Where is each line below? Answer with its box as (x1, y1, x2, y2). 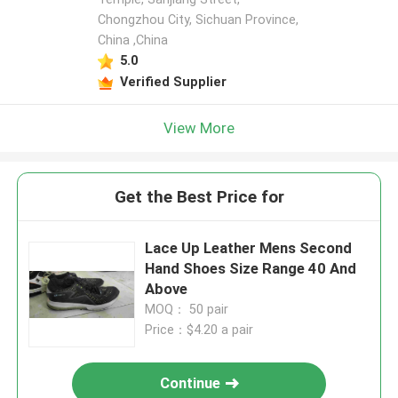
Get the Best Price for (114, 187, 284, 208)
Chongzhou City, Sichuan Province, (97, 12, 298, 28)
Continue (160, 374, 221, 393)
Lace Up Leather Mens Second (145, 239, 353, 258)
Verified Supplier (119, 74, 227, 89)
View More (163, 118, 235, 137)
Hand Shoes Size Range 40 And (145, 259, 357, 278)
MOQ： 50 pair (145, 302, 229, 317)
